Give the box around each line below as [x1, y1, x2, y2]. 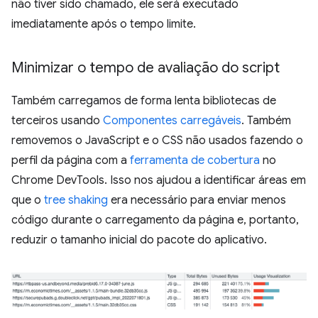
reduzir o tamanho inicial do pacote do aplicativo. [11, 232, 267, 247]
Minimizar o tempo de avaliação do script [11, 58, 280, 77]
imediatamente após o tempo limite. [11, 16, 196, 31]
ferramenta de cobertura [130, 153, 260, 168]
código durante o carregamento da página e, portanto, [11, 212, 299, 227]
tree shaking [44, 192, 108, 207]
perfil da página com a [11, 153, 130, 168]
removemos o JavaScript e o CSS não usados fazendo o [11, 133, 303, 148]
